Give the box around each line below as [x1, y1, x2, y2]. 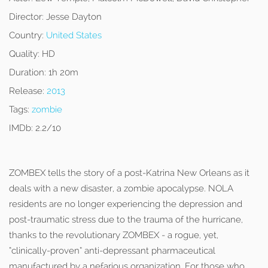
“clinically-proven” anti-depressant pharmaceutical [9, 245, 215, 256]
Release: [9, 86, 44, 96]
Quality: [9, 48, 39, 59]
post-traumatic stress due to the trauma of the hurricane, [9, 214, 243, 225]
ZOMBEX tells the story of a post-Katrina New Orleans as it [9, 167, 249, 178]
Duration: [9, 67, 46, 78]
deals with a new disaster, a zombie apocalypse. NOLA [9, 183, 233, 194]
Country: [9, 30, 44, 41]
